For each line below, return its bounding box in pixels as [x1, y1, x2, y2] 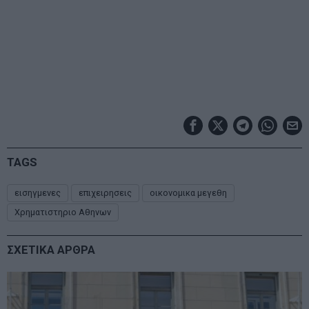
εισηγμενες [14, 187, 61, 198]
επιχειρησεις [79, 187, 132, 198]
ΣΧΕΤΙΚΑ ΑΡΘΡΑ [7, 242, 95, 257]
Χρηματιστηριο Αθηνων [14, 206, 111, 217]
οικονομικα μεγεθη [150, 187, 227, 198]
